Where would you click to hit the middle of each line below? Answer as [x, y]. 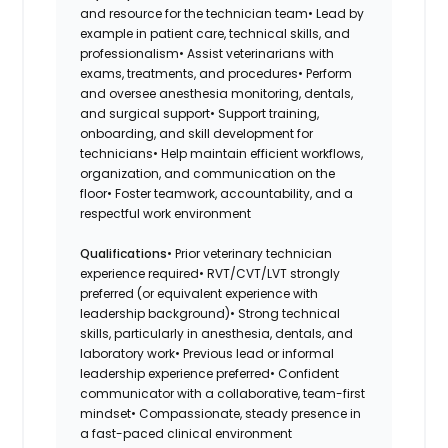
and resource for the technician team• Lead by [222, 13]
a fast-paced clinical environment [186, 433]
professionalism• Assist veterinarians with [207, 53]
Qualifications [124, 253]
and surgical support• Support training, [200, 113]
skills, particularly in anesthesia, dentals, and [217, 333]
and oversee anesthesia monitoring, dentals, [217, 93]
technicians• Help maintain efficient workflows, [222, 153]
